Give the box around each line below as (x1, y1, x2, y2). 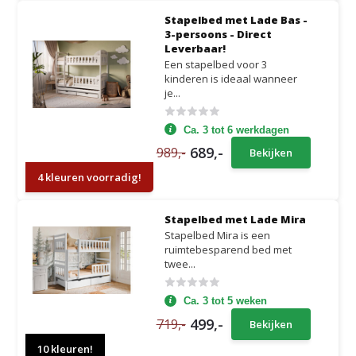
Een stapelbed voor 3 (164, 56, 267, 72)
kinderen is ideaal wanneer (164, 71, 297, 86)
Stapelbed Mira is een (164, 228, 270, 242)
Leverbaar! (164, 41, 226, 56)
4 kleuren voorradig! (37, 170, 142, 184)
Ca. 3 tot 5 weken (183, 295, 267, 307)
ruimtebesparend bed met (164, 242, 292, 257)
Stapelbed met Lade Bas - (164, 12, 308, 27)
